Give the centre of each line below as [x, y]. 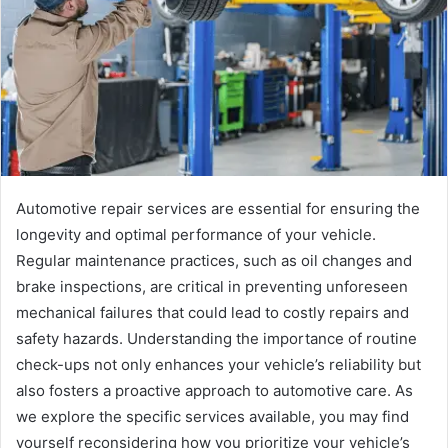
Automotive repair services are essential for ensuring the [218, 208]
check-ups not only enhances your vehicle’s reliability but [218, 364]
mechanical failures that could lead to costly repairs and [212, 312]
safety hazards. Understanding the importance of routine [216, 338]
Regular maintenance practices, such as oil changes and [214, 260]
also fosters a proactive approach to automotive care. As [214, 390]
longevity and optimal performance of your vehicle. [196, 234]
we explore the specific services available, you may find [212, 416]
